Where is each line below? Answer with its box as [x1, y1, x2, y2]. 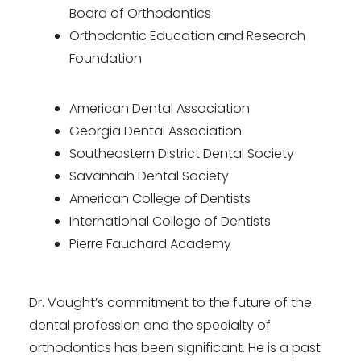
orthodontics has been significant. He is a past [29, 338, 321, 357]
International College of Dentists [69, 212, 271, 231]
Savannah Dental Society [69, 167, 229, 186]
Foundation [69, 48, 142, 68]
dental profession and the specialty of [29, 315, 271, 334]
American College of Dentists [69, 189, 251, 209]
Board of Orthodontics [69, 3, 211, 23]
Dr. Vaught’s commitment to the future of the [29, 293, 312, 312]
